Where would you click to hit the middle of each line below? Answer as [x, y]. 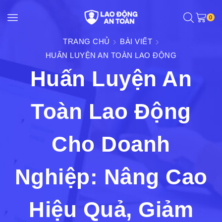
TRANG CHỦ [86, 41]
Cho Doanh [111, 144]
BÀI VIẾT [136, 41]
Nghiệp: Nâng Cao [111, 177]
